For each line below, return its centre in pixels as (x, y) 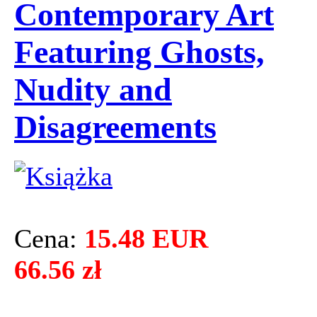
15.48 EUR (146, 239)
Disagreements (115, 127)
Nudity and (93, 89)
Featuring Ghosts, (139, 52)
